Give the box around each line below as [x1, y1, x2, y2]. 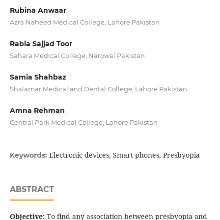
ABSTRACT [9, 185, 54, 194]
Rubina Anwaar [9, 6, 66, 15]
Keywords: [9, 151, 49, 160]
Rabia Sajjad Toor [9, 39, 72, 49]
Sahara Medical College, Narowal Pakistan [9, 52, 145, 60]
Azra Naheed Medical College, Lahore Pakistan [9, 18, 160, 27]
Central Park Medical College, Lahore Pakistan [9, 118, 158, 127]
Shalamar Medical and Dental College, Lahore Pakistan [9, 85, 187, 93]
